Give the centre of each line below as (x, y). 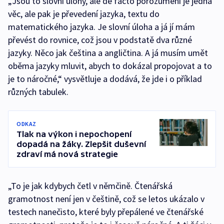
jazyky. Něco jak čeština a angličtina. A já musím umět (108, 53)
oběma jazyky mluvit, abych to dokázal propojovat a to (110, 66)
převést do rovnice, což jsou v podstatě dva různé (100, 40)
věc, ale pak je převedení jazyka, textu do (84, 14)
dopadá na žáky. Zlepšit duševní (81, 144)
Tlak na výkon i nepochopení (74, 134)
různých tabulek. (38, 92)
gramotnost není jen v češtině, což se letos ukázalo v (106, 199)
